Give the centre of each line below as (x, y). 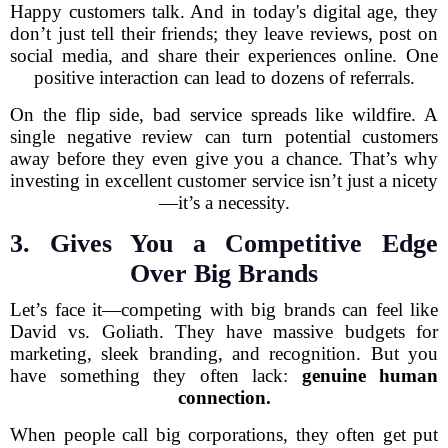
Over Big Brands (224, 273)
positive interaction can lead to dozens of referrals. (224, 77)
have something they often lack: (156, 375)
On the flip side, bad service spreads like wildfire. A (224, 114)
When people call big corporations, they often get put (224, 434)
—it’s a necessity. (224, 202)
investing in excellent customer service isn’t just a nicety (224, 180)
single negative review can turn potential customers (224, 136)
